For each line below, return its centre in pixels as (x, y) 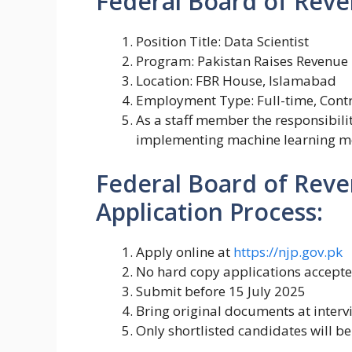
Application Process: (209, 211)
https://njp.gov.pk (288, 251)
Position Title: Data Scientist (222, 42)
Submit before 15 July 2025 (221, 291)
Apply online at (185, 251)
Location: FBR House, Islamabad (236, 81)
